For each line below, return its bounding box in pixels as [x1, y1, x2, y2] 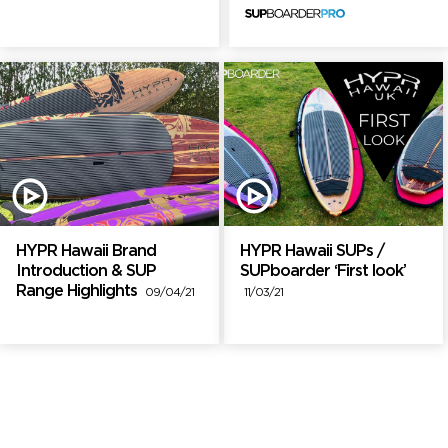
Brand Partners [32, 374, 184, 395]
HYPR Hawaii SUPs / [240, 244, 384, 260]
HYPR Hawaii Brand [16, 244, 156, 260]
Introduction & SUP [16, 264, 156, 280]
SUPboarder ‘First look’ [240, 264, 406, 280]
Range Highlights [16, 284, 145, 300]
